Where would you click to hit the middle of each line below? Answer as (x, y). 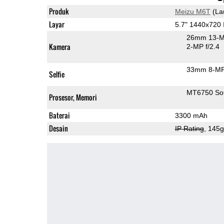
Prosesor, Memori (73, 97)
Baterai (59, 115)
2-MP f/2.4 (203, 46)
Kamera (59, 46)
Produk (59, 11)
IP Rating (189, 128)
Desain (58, 128)
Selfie (56, 74)
